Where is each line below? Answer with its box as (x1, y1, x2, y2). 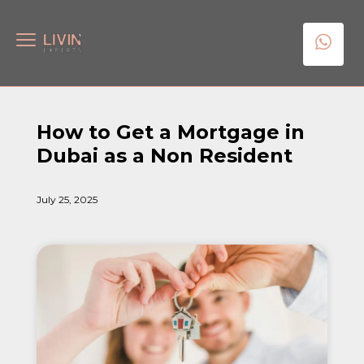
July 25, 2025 (37, 193, 97, 206)
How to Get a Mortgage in (37, 120, 305, 144)
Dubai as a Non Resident (37, 144, 292, 167)
